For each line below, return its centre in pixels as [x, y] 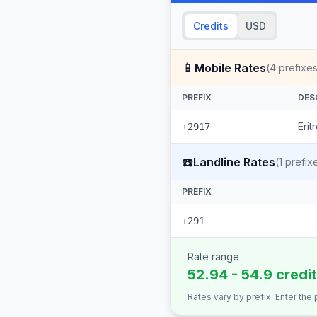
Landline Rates [234, 162]
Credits [211, 26]
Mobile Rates [230, 68]
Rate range [213, 257]
